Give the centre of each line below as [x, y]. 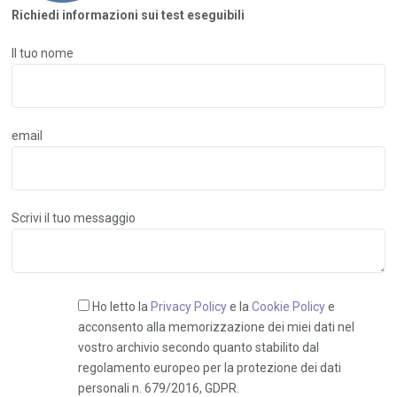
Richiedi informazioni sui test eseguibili [128, 16]
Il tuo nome [43, 54]
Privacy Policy [189, 307]
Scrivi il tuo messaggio [74, 218]
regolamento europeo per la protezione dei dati [210, 368]
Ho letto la [122, 307]
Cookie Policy [289, 307]
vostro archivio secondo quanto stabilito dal [199, 348]
